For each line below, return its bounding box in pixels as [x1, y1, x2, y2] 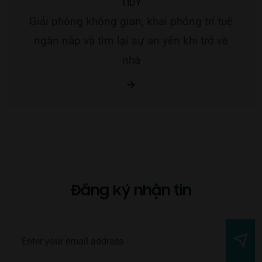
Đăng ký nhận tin [71, 182, 191, 199]
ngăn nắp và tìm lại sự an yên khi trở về [34, 34, 228, 47]
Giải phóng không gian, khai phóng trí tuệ [29, 15, 233, 28]
